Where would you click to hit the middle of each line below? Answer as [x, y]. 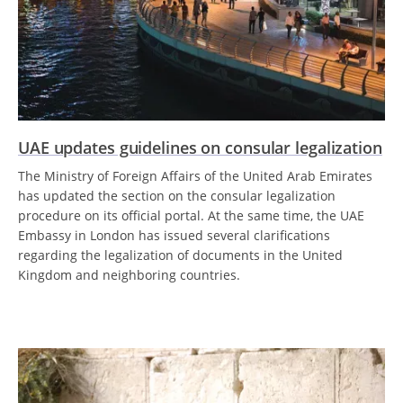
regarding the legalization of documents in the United [180, 255]
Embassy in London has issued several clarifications [174, 235]
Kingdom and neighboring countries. [129, 275]
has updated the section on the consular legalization [177, 196]
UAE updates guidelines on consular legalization [200, 148]
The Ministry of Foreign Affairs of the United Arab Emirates [195, 176]
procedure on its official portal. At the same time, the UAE [191, 215]
